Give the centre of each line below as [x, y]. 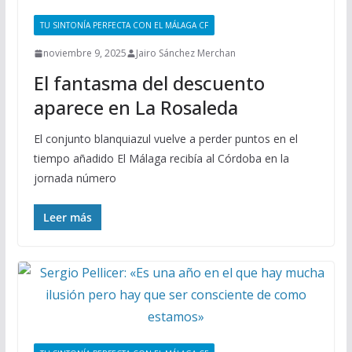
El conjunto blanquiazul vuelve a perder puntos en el [165, 139]
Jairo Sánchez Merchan [185, 53]
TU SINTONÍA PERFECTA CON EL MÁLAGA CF [124, 25]
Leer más [67, 217]
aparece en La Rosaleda [136, 107]
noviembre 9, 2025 [84, 53]
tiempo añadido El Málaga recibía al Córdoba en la [161, 158]
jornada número [75, 178]
